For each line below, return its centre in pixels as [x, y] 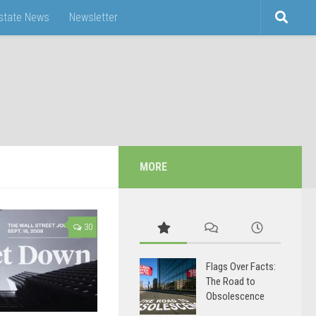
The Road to [231, 281]
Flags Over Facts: [241, 267]
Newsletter [93, 17]
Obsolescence [235, 296]
